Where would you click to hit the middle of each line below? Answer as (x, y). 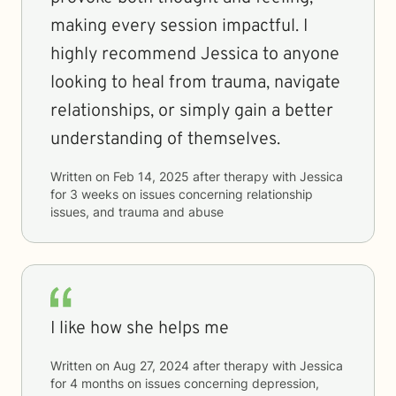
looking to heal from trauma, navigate (195, 83)
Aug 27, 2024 (151, 366)
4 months (97, 383)
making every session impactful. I (179, 27)
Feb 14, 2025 (151, 176)
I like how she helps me (140, 329)
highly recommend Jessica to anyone (195, 55)
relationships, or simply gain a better (192, 111)
